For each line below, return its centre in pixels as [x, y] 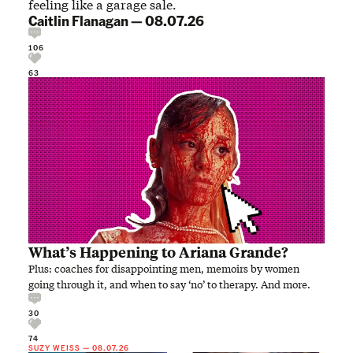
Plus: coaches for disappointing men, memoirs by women [164, 269]
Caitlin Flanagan [78, 20]
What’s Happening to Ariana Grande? [158, 253]
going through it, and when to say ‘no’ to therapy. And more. [169, 285]
